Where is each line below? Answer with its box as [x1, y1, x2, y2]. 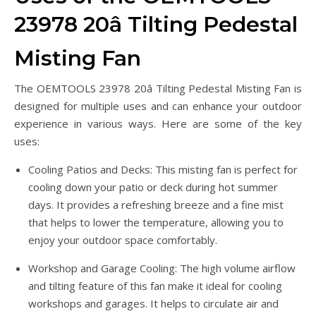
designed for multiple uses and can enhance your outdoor [14, 99, 302, 114]
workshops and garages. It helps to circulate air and [28, 296, 279, 311]
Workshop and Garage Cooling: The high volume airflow [28, 261, 296, 276]
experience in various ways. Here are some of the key [14, 116, 302, 131]
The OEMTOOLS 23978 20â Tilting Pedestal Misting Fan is [14, 81, 302, 96]
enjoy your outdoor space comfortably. [28, 233, 217, 248]
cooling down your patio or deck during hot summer [28, 180, 278, 195]
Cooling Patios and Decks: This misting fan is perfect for [28, 162, 298, 177]
